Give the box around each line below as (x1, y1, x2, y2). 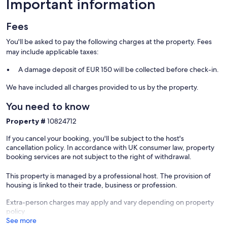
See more (6, 215, 36, 225)
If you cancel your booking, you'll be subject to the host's (6, 133, 184, 143)
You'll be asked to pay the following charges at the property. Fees (6, 36, 212, 46)
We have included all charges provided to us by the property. (6, 82, 199, 92)
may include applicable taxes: (6, 47, 99, 56)
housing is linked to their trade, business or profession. (6, 180, 177, 190)
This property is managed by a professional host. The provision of (6, 171, 211, 180)
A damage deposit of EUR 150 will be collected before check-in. (18, 64, 219, 74)
